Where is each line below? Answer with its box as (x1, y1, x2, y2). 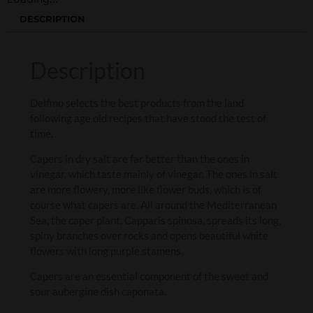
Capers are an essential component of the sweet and (30, 270, 268, 283)
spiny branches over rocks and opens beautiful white (30, 229, 268, 242)
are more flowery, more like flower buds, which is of (30, 183, 261, 196)
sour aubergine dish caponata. (30, 285, 166, 298)
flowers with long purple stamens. (30, 245, 183, 258)
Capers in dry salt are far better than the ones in (30, 152, 249, 166)
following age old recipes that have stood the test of (30, 111, 266, 124)
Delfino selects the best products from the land (30, 96, 244, 109)
